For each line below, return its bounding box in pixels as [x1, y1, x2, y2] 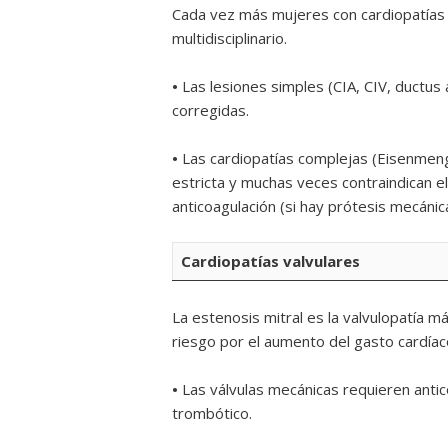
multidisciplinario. [172, 28, 287, 48]
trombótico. [172, 403, 256, 423]
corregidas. [172, 100, 253, 120]
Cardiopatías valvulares [181, 251, 360, 271]
